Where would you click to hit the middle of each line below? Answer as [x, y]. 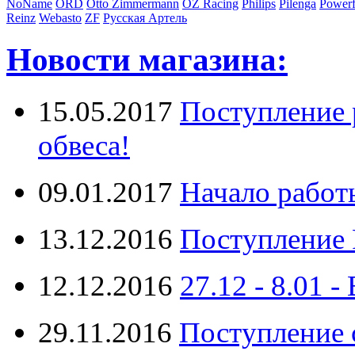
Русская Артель [145, 18]
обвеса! [84, 145]
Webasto [60, 18]
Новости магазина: [147, 60]
